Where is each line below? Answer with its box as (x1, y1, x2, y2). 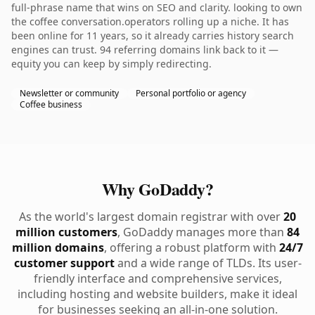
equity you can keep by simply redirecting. (11, 57, 212, 70)
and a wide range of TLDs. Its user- (114, 255, 302, 271)
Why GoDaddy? (101, 176, 214, 201)
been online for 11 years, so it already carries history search (11, 29, 294, 42)
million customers (15, 224, 117, 240)
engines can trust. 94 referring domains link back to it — (11, 43, 278, 56)
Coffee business (20, 98, 82, 110)
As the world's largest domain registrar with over (19, 209, 283, 224)
